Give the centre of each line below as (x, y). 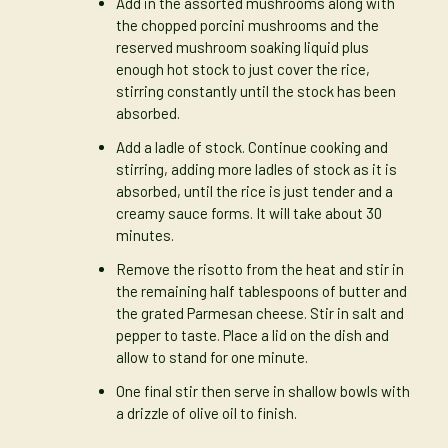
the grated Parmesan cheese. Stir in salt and (259, 313)
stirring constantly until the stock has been (255, 91)
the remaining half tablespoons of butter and (261, 291)
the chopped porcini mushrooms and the (247, 25)
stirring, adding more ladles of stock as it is (256, 169)
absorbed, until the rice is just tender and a (254, 191)
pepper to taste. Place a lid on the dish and (252, 335)
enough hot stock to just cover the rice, (242, 69)
